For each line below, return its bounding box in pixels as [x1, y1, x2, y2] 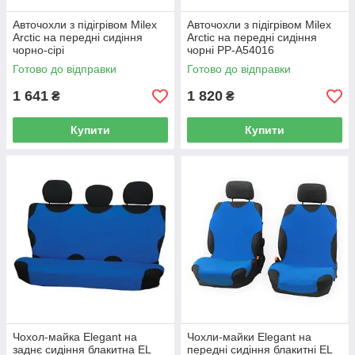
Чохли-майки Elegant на [187, 330, 311, 343]
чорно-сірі [13, 44, 64, 56]
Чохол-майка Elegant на [13, 330, 137, 343]
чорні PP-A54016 [187, 44, 274, 56]
